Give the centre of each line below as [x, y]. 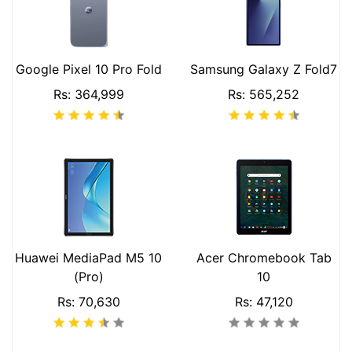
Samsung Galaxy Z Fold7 [264, 69]
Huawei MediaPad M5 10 [88, 258]
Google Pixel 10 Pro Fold [88, 69]
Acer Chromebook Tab [264, 258]
